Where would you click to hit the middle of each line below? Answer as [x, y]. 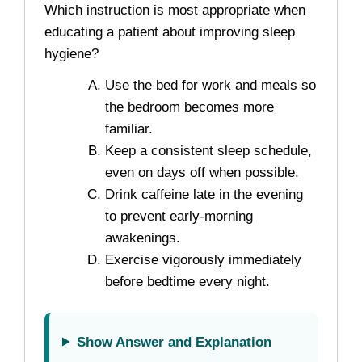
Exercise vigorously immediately [203, 259]
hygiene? [72, 53]
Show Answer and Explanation [175, 342]
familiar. [129, 128]
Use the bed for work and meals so [210, 85]
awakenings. [143, 238]
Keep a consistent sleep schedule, [208, 150]
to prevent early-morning [179, 216]
